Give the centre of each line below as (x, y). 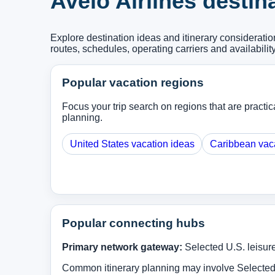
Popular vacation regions (133, 83)
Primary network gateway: (122, 247)
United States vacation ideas (132, 144)
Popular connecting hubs (134, 223)
